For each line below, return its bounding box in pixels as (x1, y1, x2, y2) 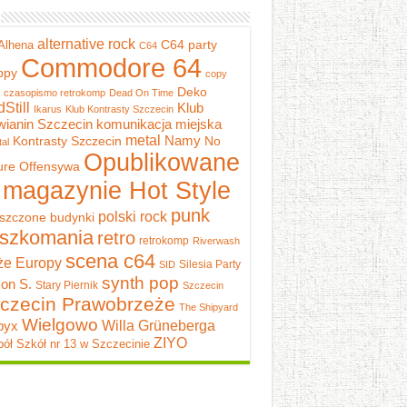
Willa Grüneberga (101, 317, 215, 333)
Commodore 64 (20, 52, 202, 83)
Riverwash (192, 234, 240, 246)
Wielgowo (21, 314, 98, 334)
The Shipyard (178, 301, 238, 313)
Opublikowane (83, 148, 240, 176)
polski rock (97, 207, 167, 224)
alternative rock (36, 35, 135, 52)
